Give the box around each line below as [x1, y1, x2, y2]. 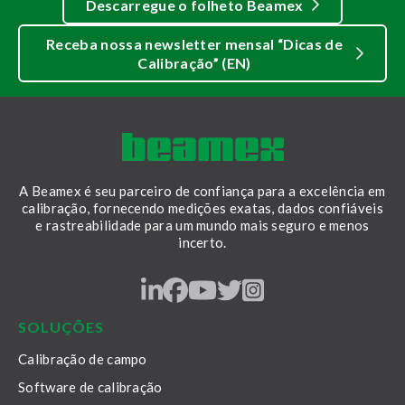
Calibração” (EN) [137, 53, 251, 71]
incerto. [178, 234, 227, 250]
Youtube [215, 273, 313, 304]
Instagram [263, 273, 378, 304]
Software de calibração [18, 379, 163, 395]
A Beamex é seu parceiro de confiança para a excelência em [19, 183, 386, 199]
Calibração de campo [18, 351, 147, 367]
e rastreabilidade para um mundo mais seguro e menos [35, 217, 370, 233]
